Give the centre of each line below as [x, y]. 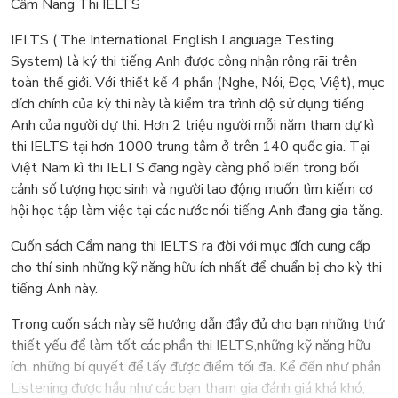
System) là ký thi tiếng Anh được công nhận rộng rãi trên [184, 62]
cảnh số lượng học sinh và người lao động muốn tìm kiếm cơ [192, 190]
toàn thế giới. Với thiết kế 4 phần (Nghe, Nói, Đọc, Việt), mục [197, 83]
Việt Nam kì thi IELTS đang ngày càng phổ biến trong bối [185, 168]
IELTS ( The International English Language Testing [172, 40]
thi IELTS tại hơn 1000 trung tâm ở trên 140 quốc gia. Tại [190, 147]
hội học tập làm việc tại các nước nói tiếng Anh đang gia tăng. [197, 211]
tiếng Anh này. [54, 289]
